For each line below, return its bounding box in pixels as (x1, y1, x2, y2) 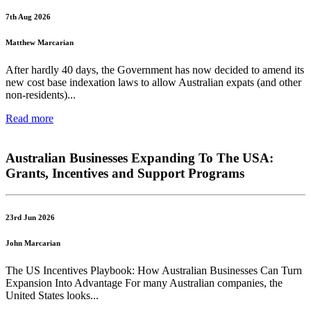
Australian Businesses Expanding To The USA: (6, 151, 274, 166)
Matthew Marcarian (6, 38, 74, 47)
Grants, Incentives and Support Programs (6, 166, 244, 181)
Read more (6, 112, 53, 125)
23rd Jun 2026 (6, 212, 55, 221)
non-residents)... (6, 89, 76, 101)
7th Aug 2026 (6, 12, 51, 22)
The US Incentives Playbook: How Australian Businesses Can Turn (6, 264, 302, 276)
